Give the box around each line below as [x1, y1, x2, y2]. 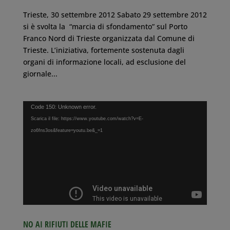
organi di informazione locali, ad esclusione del [23, 56, 186, 67]
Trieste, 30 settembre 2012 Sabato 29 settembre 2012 [23, 9, 207, 20]
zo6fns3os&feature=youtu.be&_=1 [30, 127, 103, 133]
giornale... [23, 68, 57, 79]
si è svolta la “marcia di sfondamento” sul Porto [23, 21, 187, 31]
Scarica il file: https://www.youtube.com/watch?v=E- [30, 116, 143, 121]
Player [22, 113, 44, 123]
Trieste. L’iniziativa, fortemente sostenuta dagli [23, 45, 184, 55]
